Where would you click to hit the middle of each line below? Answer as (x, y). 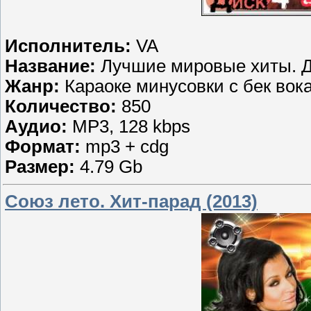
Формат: (45, 146)
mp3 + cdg (127, 146)
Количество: (63, 106)
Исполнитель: (70, 45)
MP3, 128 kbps (131, 126)
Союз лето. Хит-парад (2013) (131, 201)
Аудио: (39, 126)
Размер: (42, 166)
